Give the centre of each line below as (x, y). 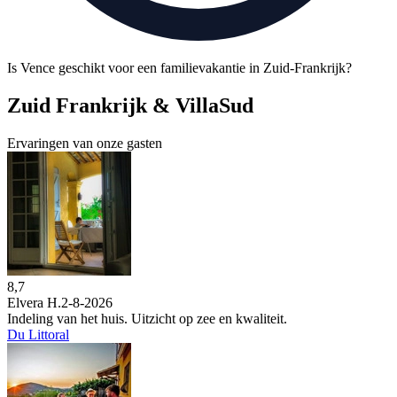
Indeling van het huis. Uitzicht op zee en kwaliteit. (147, 318)
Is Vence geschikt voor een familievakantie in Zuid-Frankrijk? (179, 67)
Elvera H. (34, 302)
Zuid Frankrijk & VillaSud (130, 105)
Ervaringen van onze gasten (85, 143)
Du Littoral (38, 334)
